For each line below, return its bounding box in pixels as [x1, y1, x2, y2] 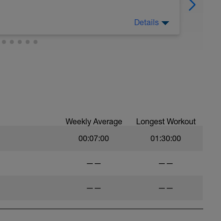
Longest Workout [136, 117, 196, 126]
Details [134, 18, 159, 27]
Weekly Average [65, 117, 122, 126]
